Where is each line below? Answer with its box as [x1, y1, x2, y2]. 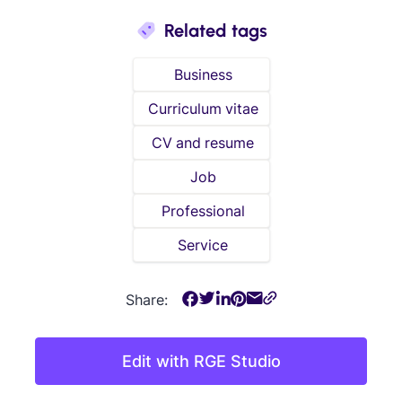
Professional [161, 202, 245, 221]
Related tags [163, 20, 267, 42]
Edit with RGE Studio [121, 352, 281, 371]
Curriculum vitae [147, 100, 258, 118]
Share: [125, 291, 168, 310]
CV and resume [152, 134, 254, 153]
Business [173, 66, 232, 84]
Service [178, 236, 228, 255]
